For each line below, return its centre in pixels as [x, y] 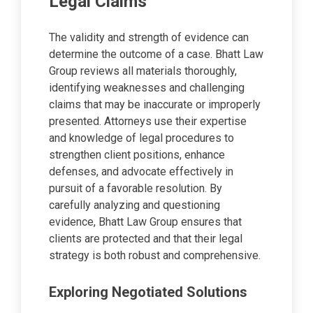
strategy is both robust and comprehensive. [155, 256]
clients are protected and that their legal [146, 239]
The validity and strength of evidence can [149, 38]
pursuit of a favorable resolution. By [136, 189]
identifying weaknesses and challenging [147, 88]
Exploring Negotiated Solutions [148, 292]
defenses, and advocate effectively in [141, 172]
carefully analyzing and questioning [134, 205]
